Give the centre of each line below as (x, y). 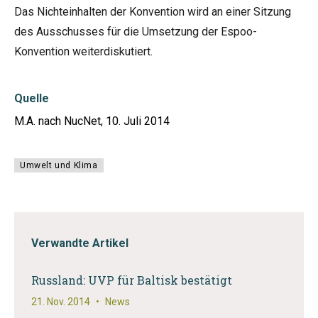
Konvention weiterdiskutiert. (83, 51)
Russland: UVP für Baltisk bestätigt (132, 280)
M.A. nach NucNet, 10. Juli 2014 (92, 121)
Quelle (32, 98)
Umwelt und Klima (59, 165)
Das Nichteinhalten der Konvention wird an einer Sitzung (153, 12)
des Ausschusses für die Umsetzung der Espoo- (136, 32)
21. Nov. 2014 (61, 302)
